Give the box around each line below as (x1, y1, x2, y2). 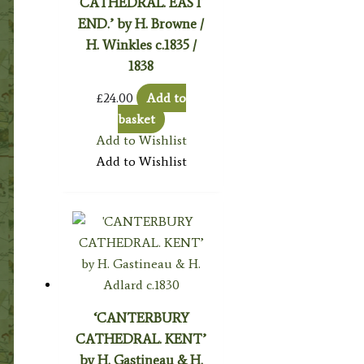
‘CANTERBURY (93, 310, 189, 327)
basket (117, 111, 155, 128)
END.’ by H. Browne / (78, 15, 205, 32)
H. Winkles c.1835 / (85, 37, 197, 54)
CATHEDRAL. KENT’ (76, 331, 207, 348)
